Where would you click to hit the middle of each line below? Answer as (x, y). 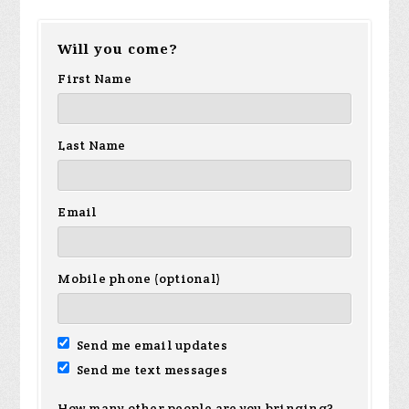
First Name (94, 79)
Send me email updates (150, 345)
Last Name (92, 145)
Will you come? (118, 49)
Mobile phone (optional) (140, 278)
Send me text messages (150, 370)
